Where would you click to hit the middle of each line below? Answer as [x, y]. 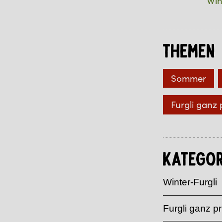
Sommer [188, 78]
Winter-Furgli [190, 182]
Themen [189, 53]
